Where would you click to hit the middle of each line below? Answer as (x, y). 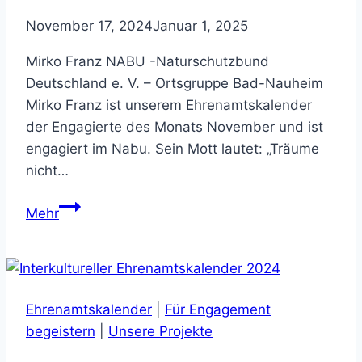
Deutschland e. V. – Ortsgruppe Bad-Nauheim (175, 83)
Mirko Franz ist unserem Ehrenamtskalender (169, 105)
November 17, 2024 (89, 25)
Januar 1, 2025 (200, 25)
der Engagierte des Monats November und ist (175, 126)
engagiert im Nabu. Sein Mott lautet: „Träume (173, 148)
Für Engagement (218, 309)
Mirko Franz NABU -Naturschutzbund (147, 61)
